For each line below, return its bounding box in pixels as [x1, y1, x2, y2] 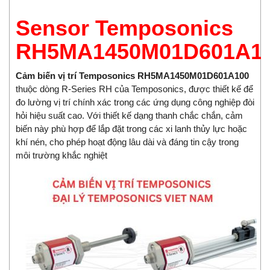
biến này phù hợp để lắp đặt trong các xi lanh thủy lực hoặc [16, 124, 247, 134]
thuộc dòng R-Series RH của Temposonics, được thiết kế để [16, 84, 253, 95]
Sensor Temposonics [16, 16, 233, 41]
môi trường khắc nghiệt [16, 150, 107, 161]
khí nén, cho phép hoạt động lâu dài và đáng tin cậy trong [16, 137, 239, 148]
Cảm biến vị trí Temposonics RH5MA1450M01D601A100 [16, 71, 249, 81]
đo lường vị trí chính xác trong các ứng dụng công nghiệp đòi [16, 97, 254, 108]
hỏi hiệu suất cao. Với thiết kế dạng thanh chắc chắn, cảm [16, 110, 243, 121]
